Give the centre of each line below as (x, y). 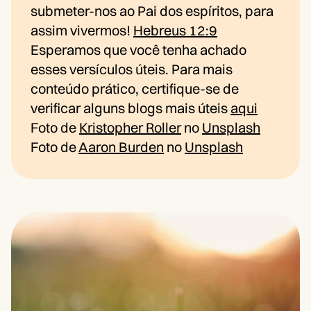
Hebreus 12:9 (175, 31)
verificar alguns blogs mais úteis (131, 108)
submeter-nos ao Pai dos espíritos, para (152, 11)
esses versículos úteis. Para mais (132, 69)
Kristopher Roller (130, 128)
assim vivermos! (82, 31)
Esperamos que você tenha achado (138, 50)
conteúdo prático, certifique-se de (135, 89)
